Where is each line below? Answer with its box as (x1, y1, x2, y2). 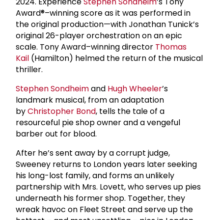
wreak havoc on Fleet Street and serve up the (16, 203, 193, 215)
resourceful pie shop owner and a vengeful (16, 116, 180, 128)
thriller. (16, 63, 43, 75)
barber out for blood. (16, 128, 97, 139)
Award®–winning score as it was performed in (16, 7, 191, 19)
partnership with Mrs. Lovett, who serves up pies (16, 181, 201, 192)
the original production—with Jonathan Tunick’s (16, 18, 199, 30)
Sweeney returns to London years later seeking (16, 158, 197, 170)
